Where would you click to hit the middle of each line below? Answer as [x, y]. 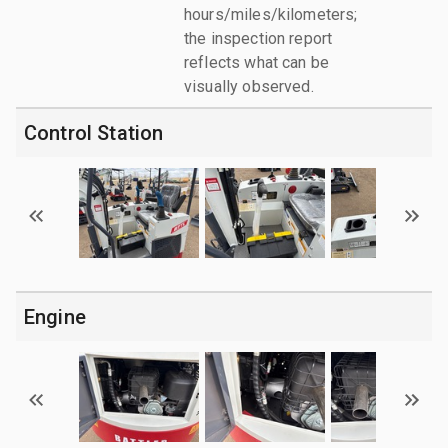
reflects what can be [257, 62]
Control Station [94, 132]
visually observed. [249, 86]
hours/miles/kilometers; [271, 14]
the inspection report [258, 38]
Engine [55, 316]
